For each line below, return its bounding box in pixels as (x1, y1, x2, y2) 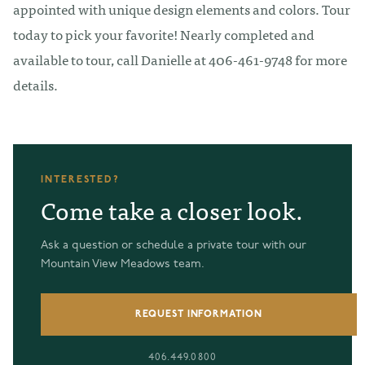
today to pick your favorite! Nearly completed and (13, 22, 314, 45)
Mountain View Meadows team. (41, 257, 204, 270)
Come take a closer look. (41, 189, 303, 229)
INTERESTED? (41, 174, 121, 185)
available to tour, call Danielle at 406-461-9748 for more (13, 47, 347, 70)
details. (13, 73, 58, 95)
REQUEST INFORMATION (134, 309, 263, 319)
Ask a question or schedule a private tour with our (41, 239, 306, 252)
